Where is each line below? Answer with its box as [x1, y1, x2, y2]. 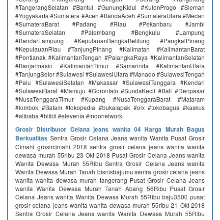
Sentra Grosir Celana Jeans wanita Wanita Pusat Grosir [48, 134, 205, 142]
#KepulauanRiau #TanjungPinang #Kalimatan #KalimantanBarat [15, 45, 205, 53]
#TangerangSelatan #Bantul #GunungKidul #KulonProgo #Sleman [15, 3, 205, 11]
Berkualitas [15, 134, 48, 142]
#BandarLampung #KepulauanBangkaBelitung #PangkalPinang [15, 36, 205, 45]
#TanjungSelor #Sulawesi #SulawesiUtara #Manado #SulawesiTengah [15, 70, 205, 78]
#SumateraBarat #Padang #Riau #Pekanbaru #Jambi [15, 20, 205, 28]
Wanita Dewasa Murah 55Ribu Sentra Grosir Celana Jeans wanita [15, 159, 205, 167]
